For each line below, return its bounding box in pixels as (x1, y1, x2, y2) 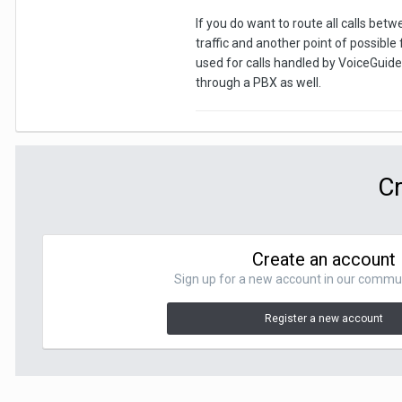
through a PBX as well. (196, 75, 321, 90)
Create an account (252, 249, 397, 270)
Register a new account (265, 312, 384, 325)
